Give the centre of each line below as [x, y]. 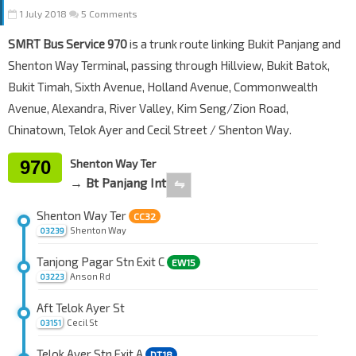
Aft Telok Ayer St [81, 308]
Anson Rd [90, 277]
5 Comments [108, 14]
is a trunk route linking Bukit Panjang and [234, 44]
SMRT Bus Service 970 [68, 44]
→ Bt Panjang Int [118, 183]
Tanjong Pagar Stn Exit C [102, 262]
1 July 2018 [43, 14]
